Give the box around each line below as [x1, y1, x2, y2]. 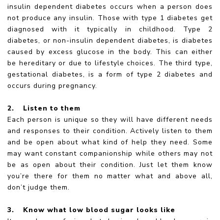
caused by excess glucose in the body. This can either [7, 47, 213, 56]
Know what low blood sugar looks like [23, 205, 175, 215]
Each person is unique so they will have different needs [7, 114, 213, 124]
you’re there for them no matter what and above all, [7, 171, 213, 181]
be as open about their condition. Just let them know [7, 160, 213, 169]
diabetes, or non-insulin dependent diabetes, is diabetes [7, 35, 213, 45]
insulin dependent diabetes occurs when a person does [7, 1, 213, 11]
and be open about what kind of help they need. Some [7, 137, 213, 147]
